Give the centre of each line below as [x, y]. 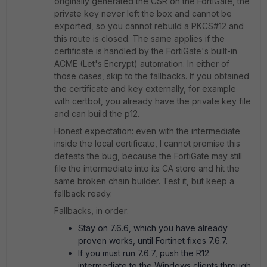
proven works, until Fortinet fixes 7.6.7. [153, 240]
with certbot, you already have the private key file [153, 101]
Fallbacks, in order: [91, 211]
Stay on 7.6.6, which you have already [153, 228]
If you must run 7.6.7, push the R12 [144, 253]
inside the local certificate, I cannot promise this [147, 143]
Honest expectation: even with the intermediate [147, 131]
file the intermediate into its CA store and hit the [147, 168]
